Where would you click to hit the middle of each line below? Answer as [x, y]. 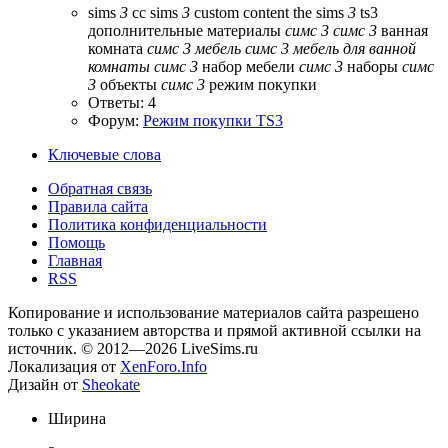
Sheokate [111, 385]
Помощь [76, 243]
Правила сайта [98, 207]
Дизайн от [45, 385]
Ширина [77, 419]
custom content [241, 13]
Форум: [115, 121]
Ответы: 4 [122, 103]
